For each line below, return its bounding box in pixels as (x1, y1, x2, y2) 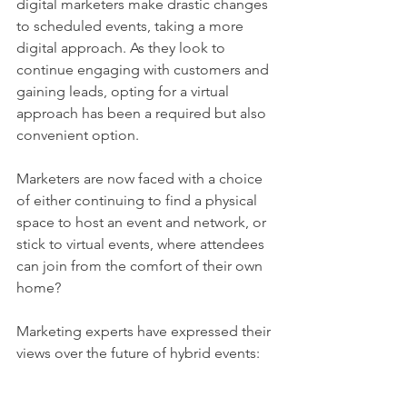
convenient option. (16, 126, 143, 144)
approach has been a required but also (16, 104, 270, 123)
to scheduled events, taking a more (16, 17, 247, 35)
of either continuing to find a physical (16, 192, 261, 210)
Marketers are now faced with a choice (16, 170, 266, 188)
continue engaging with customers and (16, 61, 273, 79)
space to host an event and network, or (16, 213, 270, 232)
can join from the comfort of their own (16, 257, 266, 275)
